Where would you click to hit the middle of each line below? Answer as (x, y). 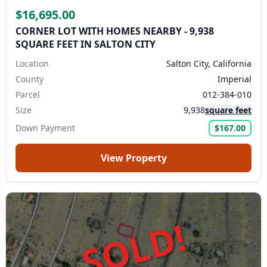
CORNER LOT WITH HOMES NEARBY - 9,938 (115, 31)
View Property (133, 158)
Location (32, 63)
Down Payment (45, 128)
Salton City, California (209, 63)
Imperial (235, 79)
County (30, 79)
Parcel (28, 94)
